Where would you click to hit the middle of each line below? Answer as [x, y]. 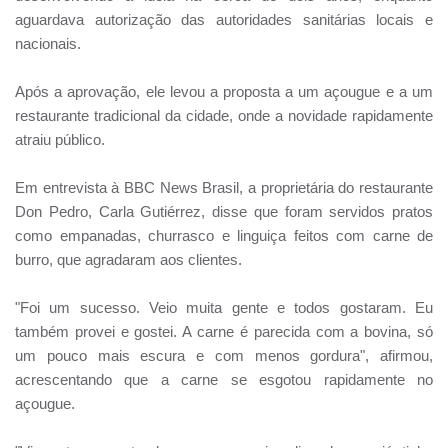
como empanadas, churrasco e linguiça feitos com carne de [224, 236]
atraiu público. [60, 140]
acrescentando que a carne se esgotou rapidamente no [224, 380]
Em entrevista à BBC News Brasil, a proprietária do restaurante [224, 188]
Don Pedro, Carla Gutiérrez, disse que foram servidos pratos [224, 212]
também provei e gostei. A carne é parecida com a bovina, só [224, 332]
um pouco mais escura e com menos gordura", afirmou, [224, 356]
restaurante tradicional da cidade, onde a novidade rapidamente [224, 116]
